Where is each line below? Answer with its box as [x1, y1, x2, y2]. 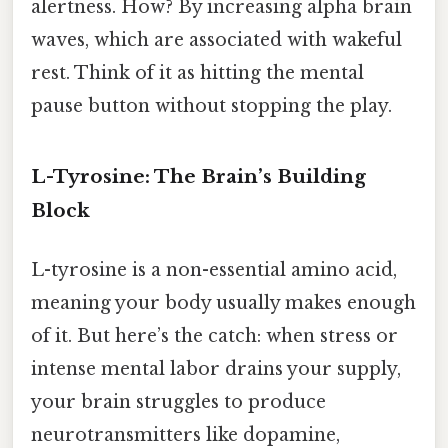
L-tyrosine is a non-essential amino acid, [31, 259, 397, 282]
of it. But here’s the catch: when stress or [31, 325, 398, 348]
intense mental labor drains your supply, [31, 358, 401, 381]
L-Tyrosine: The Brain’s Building [31, 165, 366, 189]
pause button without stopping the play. [31, 95, 392, 118]
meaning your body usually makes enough [31, 292, 416, 315]
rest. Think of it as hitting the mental [31, 62, 364, 85]
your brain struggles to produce [31, 391, 326, 414]
